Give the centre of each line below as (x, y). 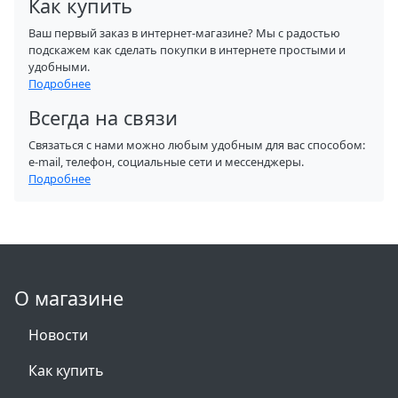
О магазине (69, 298)
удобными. (59, 67)
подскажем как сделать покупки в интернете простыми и (187, 50)
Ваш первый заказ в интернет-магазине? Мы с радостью (184, 33)
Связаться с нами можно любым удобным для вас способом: (197, 145)
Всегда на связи (103, 118)
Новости (58, 335)
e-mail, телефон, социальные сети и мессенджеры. (166, 162)
